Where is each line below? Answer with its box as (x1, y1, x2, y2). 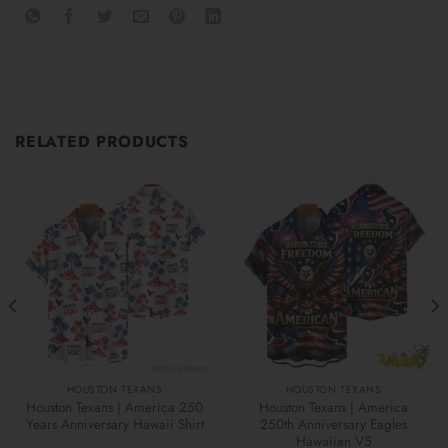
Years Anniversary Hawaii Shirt (25, 413, 204, 434)
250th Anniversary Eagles (260, 413, 407, 434)
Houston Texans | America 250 (26, 396, 203, 417)
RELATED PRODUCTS (15, 130, 189, 154)
